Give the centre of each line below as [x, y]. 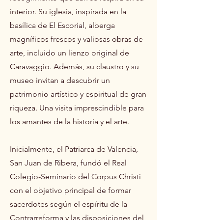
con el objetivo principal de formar [70, 190]
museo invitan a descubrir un [60, 80]
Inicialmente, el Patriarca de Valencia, [74, 149]
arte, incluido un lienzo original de [69, 53]
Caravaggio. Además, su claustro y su [74, 66]
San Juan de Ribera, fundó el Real [68, 163]
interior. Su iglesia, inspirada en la [68, 11]
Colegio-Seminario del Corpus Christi [75, 176]
